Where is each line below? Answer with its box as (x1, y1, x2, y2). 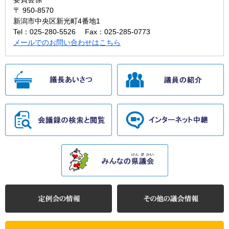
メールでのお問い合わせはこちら (13, 38, 121, 47)
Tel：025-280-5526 (13, 27, 76, 36)
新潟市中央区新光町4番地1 (13, 16, 100, 25)
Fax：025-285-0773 (85, 27, 150, 36)
